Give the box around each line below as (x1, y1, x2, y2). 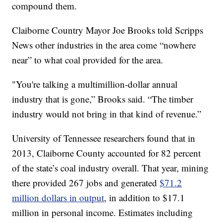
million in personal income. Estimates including (12, 206, 193, 219)
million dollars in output (12, 191, 105, 204)
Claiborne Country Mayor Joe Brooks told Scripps (12, 23, 204, 36)
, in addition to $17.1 (104, 191, 185, 204)
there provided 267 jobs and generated (12, 176, 160, 189)
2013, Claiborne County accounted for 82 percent (12, 146, 201, 159)
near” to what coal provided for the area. (12, 53, 164, 66)
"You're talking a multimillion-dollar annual (12, 77, 178, 90)
